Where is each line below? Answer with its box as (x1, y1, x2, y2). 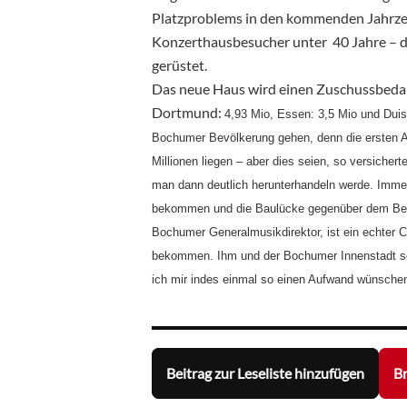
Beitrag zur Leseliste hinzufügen (166, 364, 364, 382)
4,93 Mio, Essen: (224, 106, 318, 121)
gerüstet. (152, 55, 207, 74)
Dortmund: (152, 103, 224, 121)
